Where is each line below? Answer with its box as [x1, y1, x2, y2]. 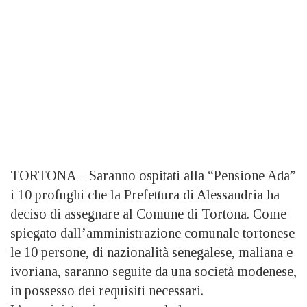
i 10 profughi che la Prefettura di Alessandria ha [10, 187, 280, 203]
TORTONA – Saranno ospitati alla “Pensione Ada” [10, 168, 296, 184]
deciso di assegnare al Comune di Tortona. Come [10, 206, 286, 222]
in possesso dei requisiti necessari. [10, 283, 204, 299]
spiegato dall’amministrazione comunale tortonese [10, 225, 295, 241]
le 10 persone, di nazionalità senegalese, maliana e [10, 245, 293, 260]
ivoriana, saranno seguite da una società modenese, [10, 264, 297, 280]
